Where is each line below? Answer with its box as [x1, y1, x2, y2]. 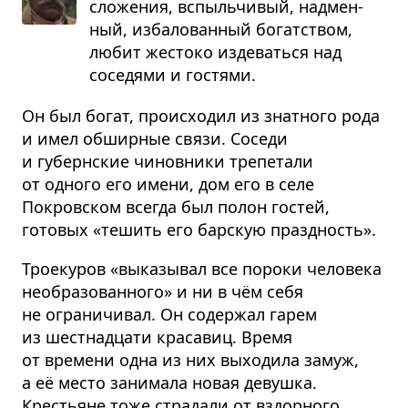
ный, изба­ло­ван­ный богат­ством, [89, 18, 352, 41]
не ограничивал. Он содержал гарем [22, 303, 317, 326]
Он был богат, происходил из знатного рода [22, 105, 380, 127]
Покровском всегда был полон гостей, [22, 196, 330, 219]
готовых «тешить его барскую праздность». [22, 219, 376, 241]
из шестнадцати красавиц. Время [22, 326, 292, 349]
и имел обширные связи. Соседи [22, 127, 288, 150]
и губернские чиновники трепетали [22, 150, 313, 173]
